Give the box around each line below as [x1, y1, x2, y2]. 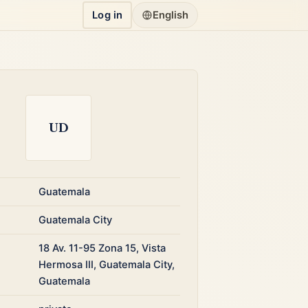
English [153, 9, 189, 21]
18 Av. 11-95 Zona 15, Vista [38, 242, 166, 254]
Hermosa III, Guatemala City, [38, 258, 175, 271]
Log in [92, 9, 123, 21]
